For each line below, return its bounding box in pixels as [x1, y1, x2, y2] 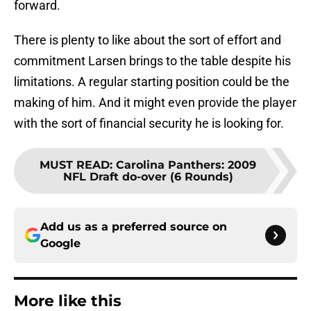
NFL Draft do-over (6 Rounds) [62, 170, 233, 184]
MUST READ [40, 158, 110, 172]
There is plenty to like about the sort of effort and [14, 33, 281, 48]
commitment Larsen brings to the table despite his [14, 53, 291, 69]
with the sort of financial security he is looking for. [14, 116, 284, 131]
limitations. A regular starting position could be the [14, 74, 289, 90]
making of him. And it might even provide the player [14, 95, 296, 110]
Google [40, 237, 81, 251]
